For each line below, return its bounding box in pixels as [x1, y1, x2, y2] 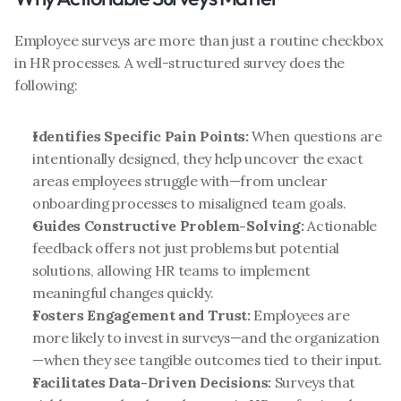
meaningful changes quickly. [32, 284, 214, 302]
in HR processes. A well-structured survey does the [14, 54, 345, 72]
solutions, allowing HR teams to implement [32, 261, 311, 279]
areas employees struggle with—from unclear [32, 172, 328, 190]
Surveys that [271, 373, 355, 391]
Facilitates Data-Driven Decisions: [32, 373, 272, 391]
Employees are [250, 306, 350, 324]
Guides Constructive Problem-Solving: [32, 217, 304, 235]
